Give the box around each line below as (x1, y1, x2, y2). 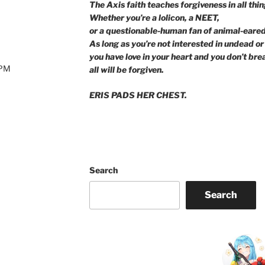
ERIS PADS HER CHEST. (89, 89, 187, 100)
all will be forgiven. (89, 64, 164, 75)
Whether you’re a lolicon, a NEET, (89, 12, 219, 22)
